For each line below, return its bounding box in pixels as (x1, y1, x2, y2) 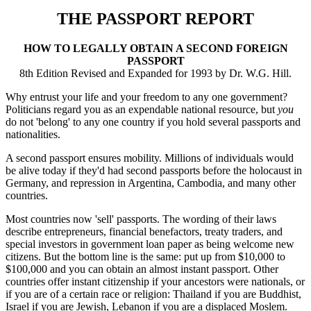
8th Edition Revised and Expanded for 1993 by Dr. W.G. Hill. (19, 67, 292, 79)
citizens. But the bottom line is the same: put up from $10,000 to (6, 250, 285, 262)
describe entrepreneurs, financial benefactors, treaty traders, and (6, 225, 283, 237)
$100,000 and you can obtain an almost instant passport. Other (6, 262, 278, 275)
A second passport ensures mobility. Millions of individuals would (6, 151, 294, 164)
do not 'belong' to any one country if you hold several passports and (6, 115, 301, 128)
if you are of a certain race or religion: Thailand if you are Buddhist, (6, 287, 301, 300)
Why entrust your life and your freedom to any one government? (6, 90, 287, 103)
